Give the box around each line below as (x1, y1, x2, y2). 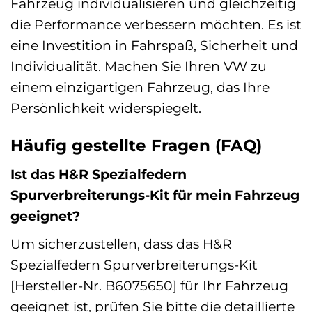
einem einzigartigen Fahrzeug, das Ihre (10, 78, 270, 95)
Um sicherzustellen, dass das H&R (10, 235, 232, 252)
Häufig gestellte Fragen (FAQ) (10, 135, 262, 155)
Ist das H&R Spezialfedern (10, 166, 187, 183)
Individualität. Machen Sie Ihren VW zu (10, 57, 267, 75)
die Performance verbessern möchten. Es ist (10, 15, 302, 33)
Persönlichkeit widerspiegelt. (10, 99, 201, 116)
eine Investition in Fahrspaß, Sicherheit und (10, 36, 298, 54)
